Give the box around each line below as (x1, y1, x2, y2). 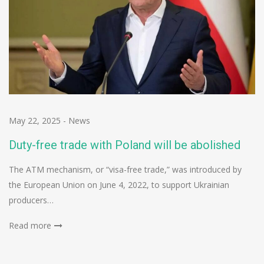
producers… (9, 194, 54, 206)
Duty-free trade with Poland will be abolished (9, 137, 240, 152)
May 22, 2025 (9, 114, 61, 126)
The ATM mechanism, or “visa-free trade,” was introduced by (9, 163, 242, 175)
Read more (9, 219, 51, 231)
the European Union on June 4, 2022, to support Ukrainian (9, 179, 229, 190)
